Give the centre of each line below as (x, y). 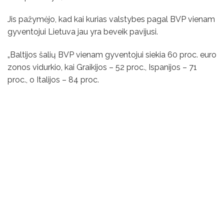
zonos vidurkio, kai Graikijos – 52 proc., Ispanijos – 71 (102, 67)
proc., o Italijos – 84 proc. (53, 80)
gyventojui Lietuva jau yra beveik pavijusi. (83, 32)
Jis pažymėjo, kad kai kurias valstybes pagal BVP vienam (111, 19)
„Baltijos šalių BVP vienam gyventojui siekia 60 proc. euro (112, 55)
